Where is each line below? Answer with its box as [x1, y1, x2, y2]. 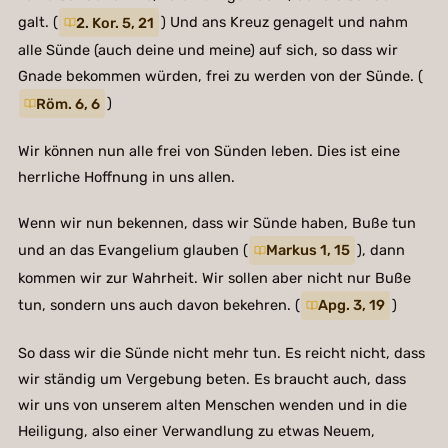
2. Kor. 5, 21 [76, 13, 155, 32]
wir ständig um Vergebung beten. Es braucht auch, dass [17, 369, 406, 388]
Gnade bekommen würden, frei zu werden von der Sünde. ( [17, 67, 423, 86]
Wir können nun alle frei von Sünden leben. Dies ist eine [17, 142, 400, 160]
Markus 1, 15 [266, 241, 351, 260]
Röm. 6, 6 [36, 94, 101, 113]
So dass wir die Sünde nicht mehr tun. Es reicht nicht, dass [17, 343, 425, 362]
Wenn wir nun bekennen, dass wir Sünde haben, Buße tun [17, 214, 416, 232]
